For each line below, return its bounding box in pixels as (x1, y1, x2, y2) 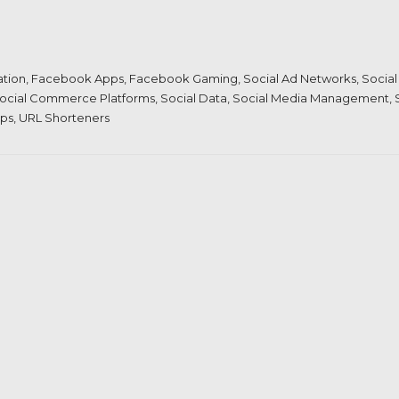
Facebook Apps (31, 71, 124, 85)
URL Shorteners (19, 110, 110, 125)
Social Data (160, 91, 227, 105)
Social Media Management (232, 91, 389, 105)
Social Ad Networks (243, 71, 356, 85)
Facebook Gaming (129, 71, 238, 85)
